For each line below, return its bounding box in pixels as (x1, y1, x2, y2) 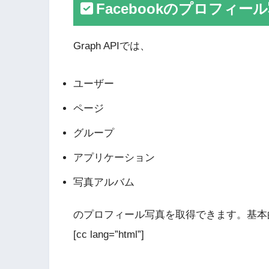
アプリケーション (73, 151, 155, 163)
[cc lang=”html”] (73, 229, 144, 240)
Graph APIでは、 (73, 40, 150, 52)
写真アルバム (73, 176, 134, 188)
